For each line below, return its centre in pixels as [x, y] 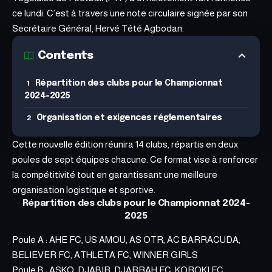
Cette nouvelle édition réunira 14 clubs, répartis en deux [125, 144]
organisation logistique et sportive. [84, 190]
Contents [66, 56]
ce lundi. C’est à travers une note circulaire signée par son [130, 13]
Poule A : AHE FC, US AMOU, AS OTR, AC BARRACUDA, [126, 240]
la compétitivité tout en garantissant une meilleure [115, 175]
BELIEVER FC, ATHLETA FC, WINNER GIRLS [105, 255]
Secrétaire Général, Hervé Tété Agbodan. [98, 28]
